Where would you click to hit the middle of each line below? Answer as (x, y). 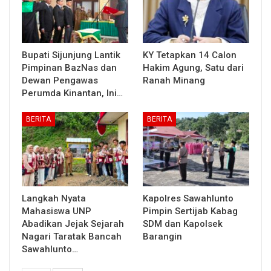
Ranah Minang (175, 80)
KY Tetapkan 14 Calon (190, 55)
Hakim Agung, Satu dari (193, 67)
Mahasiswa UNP (57, 211)
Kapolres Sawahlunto (188, 198)
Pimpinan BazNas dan (69, 67)
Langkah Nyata (54, 198)
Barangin (162, 236)
